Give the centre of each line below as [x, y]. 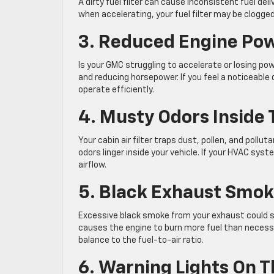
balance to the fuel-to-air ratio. [141, 241]
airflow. [92, 165]
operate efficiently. [116, 90]
